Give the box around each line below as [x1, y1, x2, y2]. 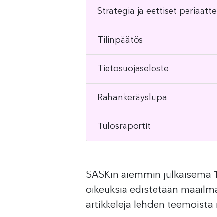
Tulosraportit [97, 122, 151, 131]
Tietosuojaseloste [97, 64, 169, 74]
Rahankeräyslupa [97, 93, 167, 102]
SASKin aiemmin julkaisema [86, 170, 214, 180]
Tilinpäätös [97, 35, 143, 45]
